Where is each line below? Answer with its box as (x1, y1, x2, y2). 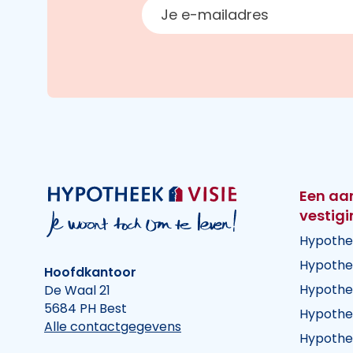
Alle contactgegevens (44, 318, 181, 336)
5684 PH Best (44, 299, 127, 318)
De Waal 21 (44, 281, 110, 299)
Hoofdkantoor (44, 263, 136, 281)
